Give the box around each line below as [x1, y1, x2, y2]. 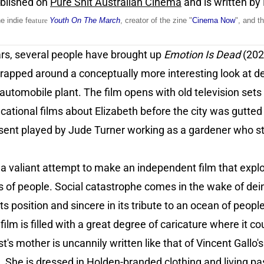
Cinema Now [192, 16, 235, 25]
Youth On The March [49, 16, 120, 25]
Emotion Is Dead [164, 48, 240, 61]
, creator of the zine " [120, 16, 192, 25]
